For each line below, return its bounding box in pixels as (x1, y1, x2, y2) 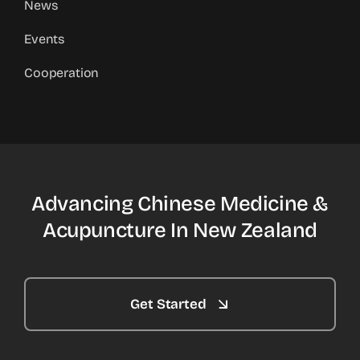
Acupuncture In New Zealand (43, 218, 317, 243)
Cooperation (24, 65, 100, 81)
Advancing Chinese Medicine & (31, 191, 329, 217)
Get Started (130, 296, 207, 313)
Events (24, 31, 65, 47)
